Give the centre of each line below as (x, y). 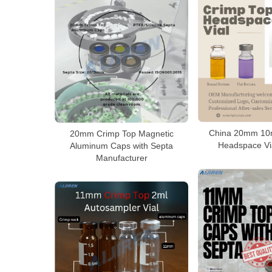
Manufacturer (121, 158)
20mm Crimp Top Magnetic (121, 134)
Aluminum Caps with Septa (121, 146)
